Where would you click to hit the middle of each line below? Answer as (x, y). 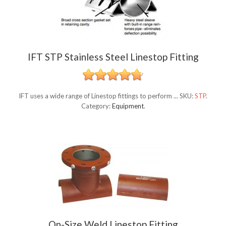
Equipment (128, 106)
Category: (96, 106)
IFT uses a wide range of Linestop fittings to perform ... (99, 96)
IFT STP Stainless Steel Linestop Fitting (113, 57)
